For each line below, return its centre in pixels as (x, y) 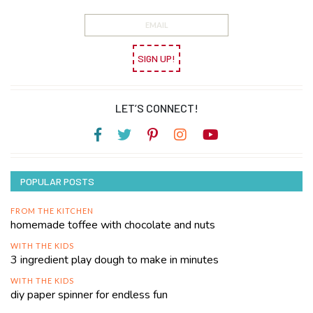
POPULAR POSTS (57, 182)
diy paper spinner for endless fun (89, 295)
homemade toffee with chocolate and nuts (113, 225)
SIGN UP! (156, 58)
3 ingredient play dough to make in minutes (115, 260)
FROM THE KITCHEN (52, 211)
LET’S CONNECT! (156, 108)
